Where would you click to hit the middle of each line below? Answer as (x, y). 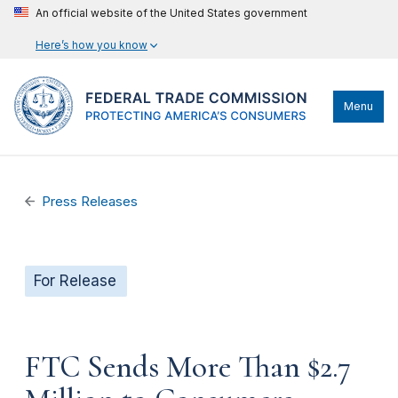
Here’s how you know (92, 45)
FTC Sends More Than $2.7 (188, 366)
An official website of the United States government (171, 13)
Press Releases (90, 202)
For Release (75, 281)
